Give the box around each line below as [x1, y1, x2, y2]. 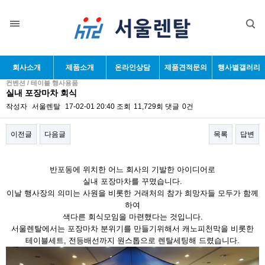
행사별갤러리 [217, 63, 260, 72]
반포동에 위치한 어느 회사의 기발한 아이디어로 [50, 165, 215, 174]
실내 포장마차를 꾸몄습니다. [83, 177, 182, 186]
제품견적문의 [164, 63, 208, 72]
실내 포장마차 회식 [6, 88, 77, 98]
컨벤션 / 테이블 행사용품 [6, 79, 78, 86]
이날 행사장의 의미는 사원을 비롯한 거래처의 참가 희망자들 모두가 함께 [7, 189, 258, 198]
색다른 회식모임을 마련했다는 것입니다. [62, 212, 203, 221]
